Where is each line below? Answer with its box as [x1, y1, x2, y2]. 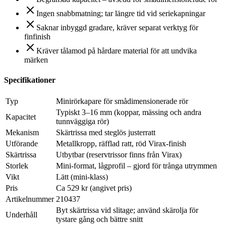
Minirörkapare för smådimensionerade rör [56, 96, 188, 105]
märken [24, 55, 48, 65]
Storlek [6, 161, 28, 170]
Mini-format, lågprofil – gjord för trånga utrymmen [56, 161, 217, 170]
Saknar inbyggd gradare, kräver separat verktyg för [36, 23, 198, 32]
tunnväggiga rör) [56, 117, 109, 126]
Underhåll [6, 210, 37, 219]
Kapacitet [6, 112, 36, 121]
